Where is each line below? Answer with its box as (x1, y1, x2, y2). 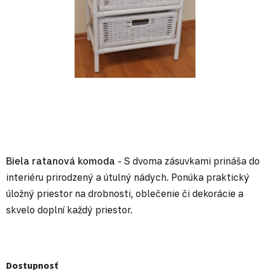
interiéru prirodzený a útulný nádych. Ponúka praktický (6, 171, 250, 184)
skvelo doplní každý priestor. (6, 204, 133, 216)
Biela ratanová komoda (6, 155, 115, 168)
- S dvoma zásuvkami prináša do (115, 155, 260, 168)
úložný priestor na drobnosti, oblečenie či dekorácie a (6, 187, 243, 200)
